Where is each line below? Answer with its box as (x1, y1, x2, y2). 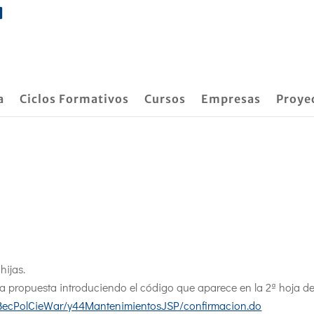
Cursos (144, 92, 186, 106)
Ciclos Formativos (20, 92, 129, 106)
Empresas (201, 92, 261, 106)
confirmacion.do (184, 297, 262, 313)
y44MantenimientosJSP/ (67, 297, 184, 313)
